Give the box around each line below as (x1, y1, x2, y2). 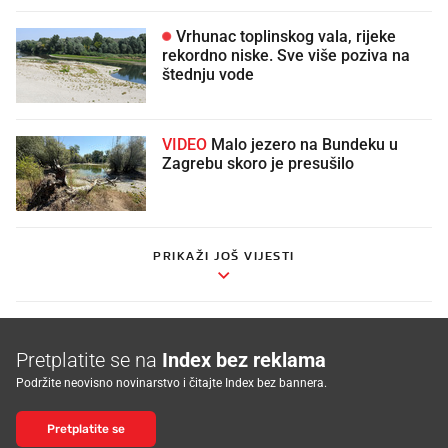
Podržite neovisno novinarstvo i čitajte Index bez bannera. (16, 375, 327, 390)
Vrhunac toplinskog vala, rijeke (172, 27, 396, 46)
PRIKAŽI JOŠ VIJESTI (153, 247, 295, 263)
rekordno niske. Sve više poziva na (162, 46, 410, 65)
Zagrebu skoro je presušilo (162, 154, 354, 173)
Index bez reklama (162, 347, 326, 372)
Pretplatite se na (16, 347, 162, 372)
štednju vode (162, 65, 254, 84)
